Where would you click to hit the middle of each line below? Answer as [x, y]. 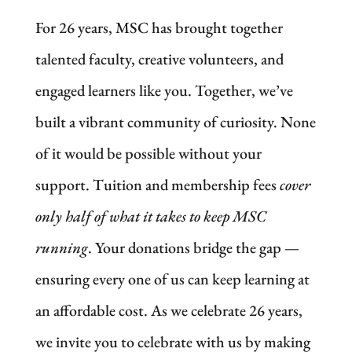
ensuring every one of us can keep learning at [172, 279]
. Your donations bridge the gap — [193, 247]
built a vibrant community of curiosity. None [175, 121]
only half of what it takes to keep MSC [150, 216]
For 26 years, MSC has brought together [159, 27]
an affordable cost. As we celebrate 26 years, [169, 310]
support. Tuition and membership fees [157, 184]
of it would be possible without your [148, 153]
